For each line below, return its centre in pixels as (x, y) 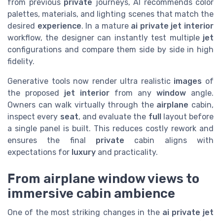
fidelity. (21, 61)
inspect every (34, 116)
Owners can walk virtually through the (82, 105)
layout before (187, 116)
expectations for (39, 152)
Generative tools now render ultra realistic (91, 81)
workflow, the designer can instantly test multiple (105, 37)
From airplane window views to (103, 179)
